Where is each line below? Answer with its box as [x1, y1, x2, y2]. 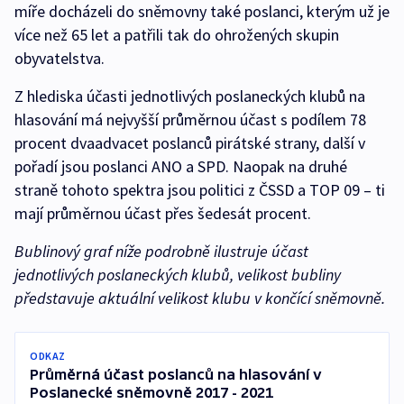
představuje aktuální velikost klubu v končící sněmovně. [14, 288, 385, 309]
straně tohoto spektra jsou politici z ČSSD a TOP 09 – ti [14, 179, 385, 201]
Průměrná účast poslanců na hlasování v [30, 366, 322, 383]
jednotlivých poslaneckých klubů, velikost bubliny [14, 264, 341, 286]
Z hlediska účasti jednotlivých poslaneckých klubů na [14, 86, 365, 107]
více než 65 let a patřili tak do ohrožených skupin [14, 24, 339, 46]
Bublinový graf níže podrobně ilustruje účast [14, 241, 308, 262]
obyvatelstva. [14, 48, 105, 69]
